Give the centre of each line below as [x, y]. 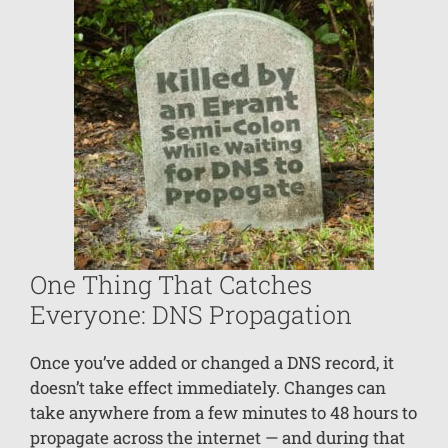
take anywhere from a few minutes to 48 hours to [223, 413]
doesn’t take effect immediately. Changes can [208, 388]
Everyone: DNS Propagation [191, 315]
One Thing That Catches [171, 285]
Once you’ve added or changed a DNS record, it [212, 363]
